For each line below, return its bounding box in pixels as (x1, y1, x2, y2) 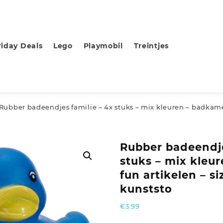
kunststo (119, 183, 172, 196)
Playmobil (83, 41, 123, 51)
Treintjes (133, 41, 169, 51)
